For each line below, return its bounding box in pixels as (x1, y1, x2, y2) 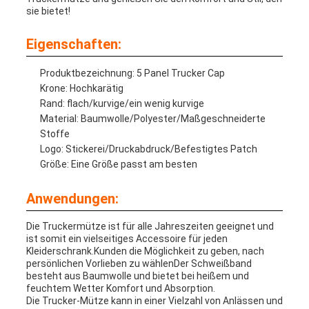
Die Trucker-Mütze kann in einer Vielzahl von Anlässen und (26, 295, 283, 307)
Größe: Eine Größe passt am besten (39, 159, 197, 170)
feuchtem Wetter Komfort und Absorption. (26, 283, 215, 295)
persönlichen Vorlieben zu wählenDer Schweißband (26, 258, 252, 270)
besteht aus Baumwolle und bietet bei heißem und (26, 270, 249, 282)
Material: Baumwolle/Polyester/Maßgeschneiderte (39, 113, 266, 125)
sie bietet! (26, 6, 70, 17)
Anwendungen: (26, 190, 119, 208)
